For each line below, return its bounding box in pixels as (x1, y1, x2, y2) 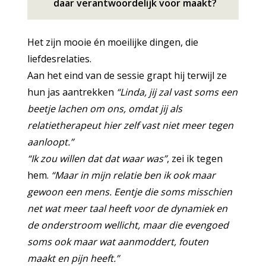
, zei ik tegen (167, 151, 223, 165)
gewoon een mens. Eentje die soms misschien (27, 185, 233, 198)
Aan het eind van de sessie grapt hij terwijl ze (27, 68, 227, 82)
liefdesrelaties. (27, 52, 92, 65)
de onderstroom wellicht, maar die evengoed (27, 218, 229, 232)
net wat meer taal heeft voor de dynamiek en (27, 201, 228, 215)
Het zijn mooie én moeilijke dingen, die (27, 35, 199, 49)
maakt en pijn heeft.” (27, 251, 120, 265)
